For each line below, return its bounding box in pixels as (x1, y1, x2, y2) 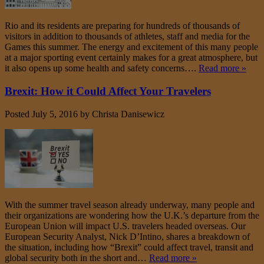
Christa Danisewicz (92, 108, 164, 119)
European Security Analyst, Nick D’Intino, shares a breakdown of (5, 231, 250, 242)
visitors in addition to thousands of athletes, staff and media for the (5, 31, 250, 42)
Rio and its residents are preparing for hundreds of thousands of (5, 21, 240, 31)
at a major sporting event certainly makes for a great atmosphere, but (5, 52, 258, 63)
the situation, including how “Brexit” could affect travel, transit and (5, 242, 253, 252)
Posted (5, 108, 32, 119)
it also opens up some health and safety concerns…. (5, 63, 199, 74)
